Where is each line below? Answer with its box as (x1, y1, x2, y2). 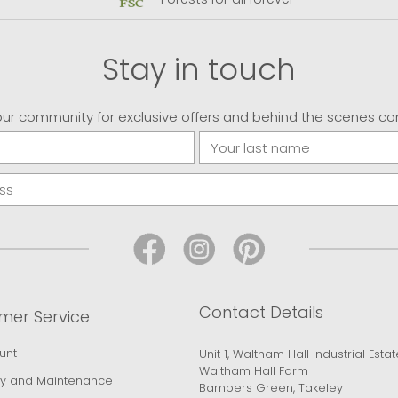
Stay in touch (102, 49, 296, 92)
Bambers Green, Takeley (199, 380, 343, 396)
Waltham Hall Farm (199, 363, 308, 379)
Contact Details (199, 300, 323, 323)
